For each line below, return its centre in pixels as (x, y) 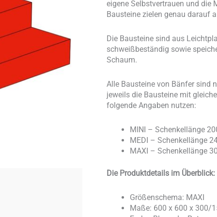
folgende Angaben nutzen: (151, 106)
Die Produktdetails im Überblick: (161, 173)
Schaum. (122, 60)
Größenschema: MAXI (167, 198)
